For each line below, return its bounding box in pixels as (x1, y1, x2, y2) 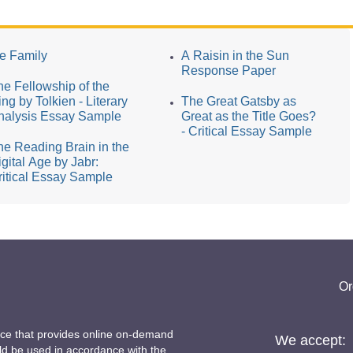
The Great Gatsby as (180, 95, 296, 108)
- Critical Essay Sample (180, 124, 312, 138)
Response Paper (180, 64, 276, 77)
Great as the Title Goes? (180, 110, 316, 123)
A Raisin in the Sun (180, 49, 289, 62)
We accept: (275, 332, 346, 348)
